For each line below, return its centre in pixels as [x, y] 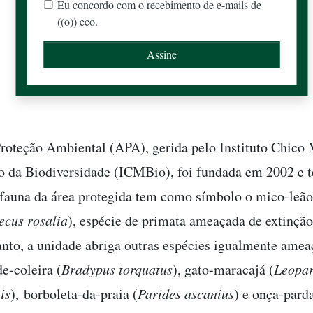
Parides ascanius [186, 293]
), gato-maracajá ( [223, 269]
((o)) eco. [78, 21]
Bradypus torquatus [117, 269]
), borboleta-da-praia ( [74, 294]
